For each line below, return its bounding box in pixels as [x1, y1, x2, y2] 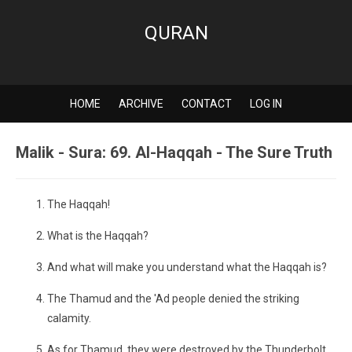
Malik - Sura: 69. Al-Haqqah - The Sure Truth [16, 143, 332, 162]
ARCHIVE [119, 97, 163, 110]
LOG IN [250, 97, 282, 110]
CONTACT [181, 97, 232, 110]
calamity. [47, 312, 91, 324]
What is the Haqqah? [47, 229, 148, 242]
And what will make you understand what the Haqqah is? [47, 261, 327, 273]
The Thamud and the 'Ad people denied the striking [47, 292, 299, 305]
